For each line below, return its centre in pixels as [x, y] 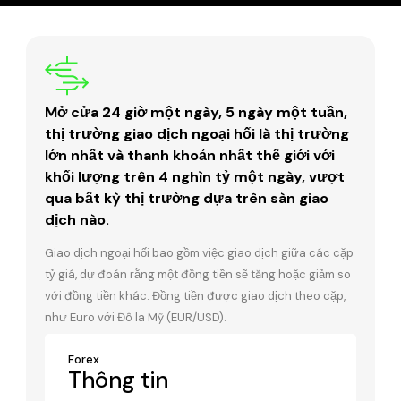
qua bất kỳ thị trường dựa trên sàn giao [187, 198]
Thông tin [119, 379]
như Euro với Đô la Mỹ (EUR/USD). [136, 317]
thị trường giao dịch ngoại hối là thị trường [197, 133]
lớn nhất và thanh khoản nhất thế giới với [190, 155]
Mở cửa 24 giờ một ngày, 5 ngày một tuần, [196, 112]
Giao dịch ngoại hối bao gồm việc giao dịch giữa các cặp [200, 252]
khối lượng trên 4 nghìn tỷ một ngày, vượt [195, 176]
